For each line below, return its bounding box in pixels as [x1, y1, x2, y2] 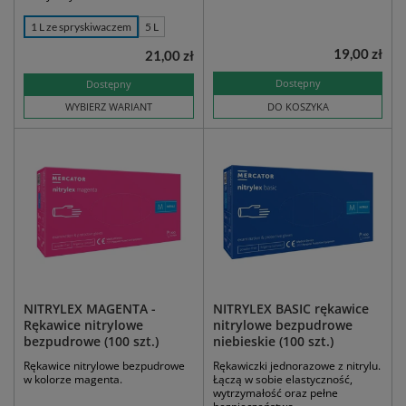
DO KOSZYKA [266, 100, 329, 114]
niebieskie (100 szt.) [213, 333, 333, 351]
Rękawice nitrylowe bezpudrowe [24, 358, 185, 374]
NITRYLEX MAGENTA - [24, 300, 156, 318]
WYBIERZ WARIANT [65, 100, 152, 114]
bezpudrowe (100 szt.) [24, 333, 159, 351]
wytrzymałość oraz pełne [213, 385, 338, 401]
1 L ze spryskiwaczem [31, 20, 131, 34]
